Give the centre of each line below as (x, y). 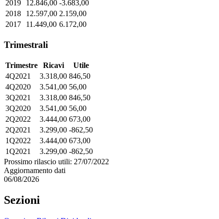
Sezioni (22, 200)
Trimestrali (26, 45)
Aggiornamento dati (35, 170)
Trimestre (22, 65)
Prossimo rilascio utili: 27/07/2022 (56, 161)
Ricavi (53, 65)
